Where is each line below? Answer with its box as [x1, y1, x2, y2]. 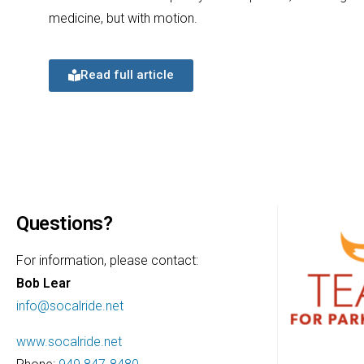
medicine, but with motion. [49, 10, 197, 26]
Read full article [80, 67, 174, 82]
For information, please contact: [16, 252, 198, 268]
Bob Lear [16, 275, 71, 291]
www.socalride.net [16, 333, 122, 349]
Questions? [16, 211, 113, 235]
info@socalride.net [16, 297, 123, 314]
